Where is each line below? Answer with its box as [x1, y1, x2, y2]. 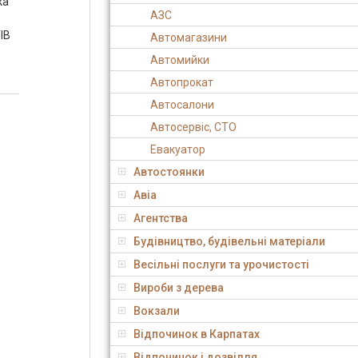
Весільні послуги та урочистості [133, 258, 309, 271]
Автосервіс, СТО [150, 121, 237, 133]
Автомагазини [150, 31, 227, 44]
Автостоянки [133, 165, 205, 178]
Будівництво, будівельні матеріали [133, 235, 325, 248]
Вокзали [133, 304, 180, 317]
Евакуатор [150, 143, 205, 156]
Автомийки [150, 54, 209, 66]
